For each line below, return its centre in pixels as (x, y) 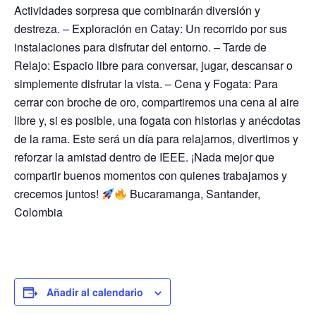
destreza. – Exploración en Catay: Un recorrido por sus (151, 29)
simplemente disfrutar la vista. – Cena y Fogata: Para (146, 84)
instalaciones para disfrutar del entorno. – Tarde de (140, 47)
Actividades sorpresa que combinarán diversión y (137, 10)
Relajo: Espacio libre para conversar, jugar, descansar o (153, 65)
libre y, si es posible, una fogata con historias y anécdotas (157, 120)
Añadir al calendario (95, 292)
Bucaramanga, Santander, (194, 194)
